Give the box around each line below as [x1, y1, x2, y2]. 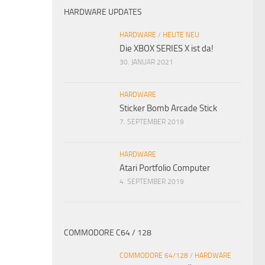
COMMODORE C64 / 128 [64, 227, 151, 238]
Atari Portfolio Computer [119, 162, 210, 173]
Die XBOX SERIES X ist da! [119, 43, 214, 54]
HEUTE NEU [163, 30, 199, 39]
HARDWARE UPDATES [64, 7, 142, 17]
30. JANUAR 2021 [119, 57, 173, 66]
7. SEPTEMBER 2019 [119, 117, 184, 126]
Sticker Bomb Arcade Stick [119, 102, 217, 114]
